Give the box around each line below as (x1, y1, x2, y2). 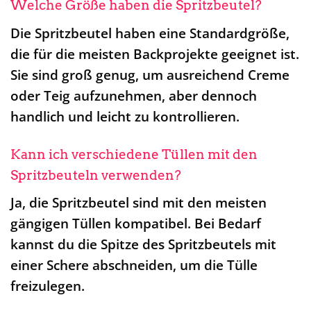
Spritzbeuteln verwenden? (10, 167, 181, 183)
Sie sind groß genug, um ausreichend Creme (10, 65, 289, 84)
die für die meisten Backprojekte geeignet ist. (10, 44, 299, 63)
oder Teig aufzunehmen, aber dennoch (10, 85, 257, 105)
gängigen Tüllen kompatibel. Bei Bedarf (10, 214, 261, 233)
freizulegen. (10, 276, 85, 296)
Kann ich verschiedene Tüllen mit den (10, 146, 258, 162)
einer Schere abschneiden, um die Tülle (10, 255, 258, 275)
